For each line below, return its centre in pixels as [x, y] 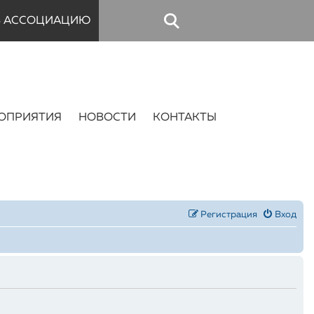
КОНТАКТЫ [185, 118]
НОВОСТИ [108, 118]
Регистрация [229, 215]
